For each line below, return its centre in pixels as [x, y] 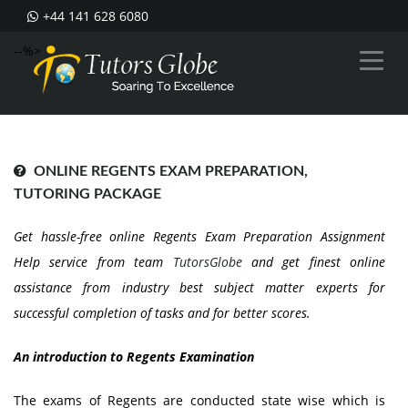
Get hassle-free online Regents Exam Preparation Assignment [199, 236]
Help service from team [93, 262]
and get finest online [313, 262]
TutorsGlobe [207, 262]
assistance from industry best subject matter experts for [199, 287]
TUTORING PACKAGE [87, 194]
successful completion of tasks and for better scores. [162, 313]
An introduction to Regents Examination [134, 357]
